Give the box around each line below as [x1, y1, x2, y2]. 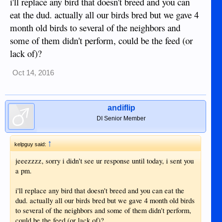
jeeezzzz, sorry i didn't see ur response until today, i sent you [15, 156, 194, 166]
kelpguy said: [14, 141, 48, 148]
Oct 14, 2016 [12, 69, 54, 77]
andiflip [107, 104, 135, 112]
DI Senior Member [97, 115, 146, 122]
